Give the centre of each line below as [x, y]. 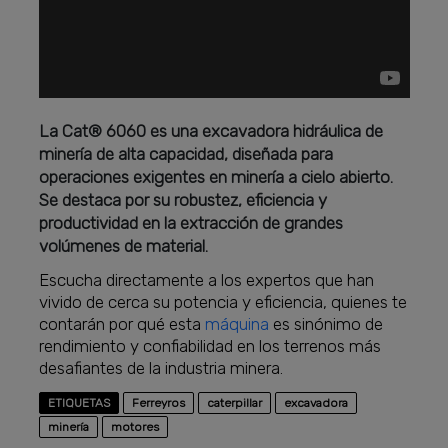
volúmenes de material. [124, 245]
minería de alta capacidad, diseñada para [186, 153]
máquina [237, 323]
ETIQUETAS [79, 402]
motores [135, 426]
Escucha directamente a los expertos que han [207, 279]
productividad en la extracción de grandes [191, 222]
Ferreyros [159, 402]
